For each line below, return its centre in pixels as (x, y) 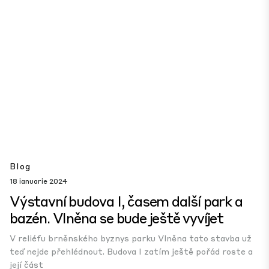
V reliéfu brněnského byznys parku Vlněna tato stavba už (131, 238)
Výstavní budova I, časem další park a (126, 201)
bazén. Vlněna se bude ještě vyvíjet (116, 218)
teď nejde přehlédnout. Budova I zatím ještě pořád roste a (131, 251)
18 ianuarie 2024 (38, 181)
